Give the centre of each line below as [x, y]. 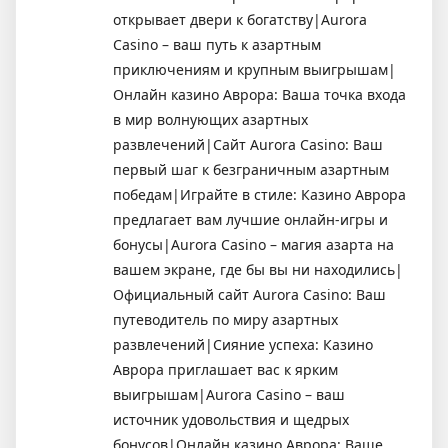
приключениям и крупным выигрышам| [254, 69]
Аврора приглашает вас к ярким [225, 369]
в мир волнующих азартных [210, 119]
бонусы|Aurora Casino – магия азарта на [253, 244]
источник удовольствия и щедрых [231, 419]
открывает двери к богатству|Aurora [240, 19]
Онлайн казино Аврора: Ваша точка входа [259, 94]
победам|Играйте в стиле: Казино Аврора [259, 194]
